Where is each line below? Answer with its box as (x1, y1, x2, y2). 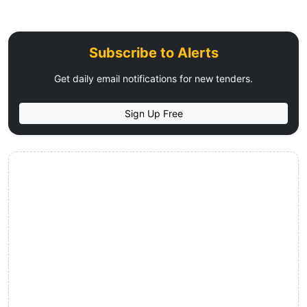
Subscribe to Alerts (88, 45, 219, 61)
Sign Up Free (124, 108, 183, 119)
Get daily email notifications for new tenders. (54, 73, 253, 84)
